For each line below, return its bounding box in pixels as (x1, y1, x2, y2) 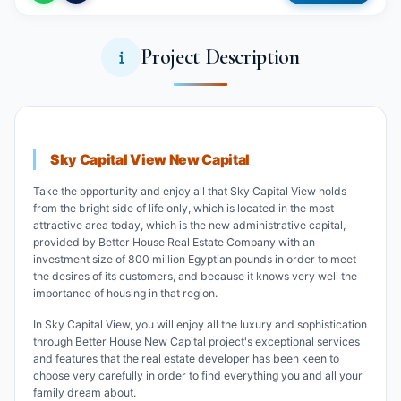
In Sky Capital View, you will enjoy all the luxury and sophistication (33, 318, 367, 332)
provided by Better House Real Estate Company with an (33, 235, 315, 250)
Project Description (141, 44, 300, 71)
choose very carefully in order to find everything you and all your (33, 369, 363, 383)
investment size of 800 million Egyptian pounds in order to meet (33, 252, 356, 267)
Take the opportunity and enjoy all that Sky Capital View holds (33, 184, 346, 199)
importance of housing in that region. (33, 286, 218, 301)
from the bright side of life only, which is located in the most (33, 201, 334, 216)
